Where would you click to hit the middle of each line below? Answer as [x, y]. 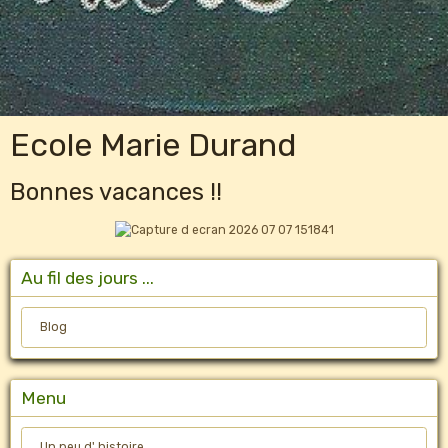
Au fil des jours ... [87, 277]
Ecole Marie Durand [153, 144]
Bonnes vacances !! [116, 191]
